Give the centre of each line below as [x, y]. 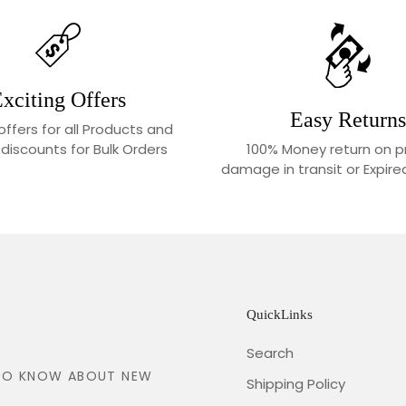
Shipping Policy [296, 383]
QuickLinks [280, 314]
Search [271, 353]
